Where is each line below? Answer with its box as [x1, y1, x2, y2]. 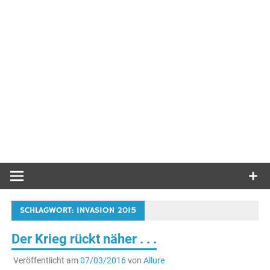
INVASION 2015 [77, 205, 137, 216]
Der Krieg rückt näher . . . [11, 231, 157, 247]
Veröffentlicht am [13, 256, 80, 266]
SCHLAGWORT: [20, 205, 77, 216]
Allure [143, 256, 165, 266]
